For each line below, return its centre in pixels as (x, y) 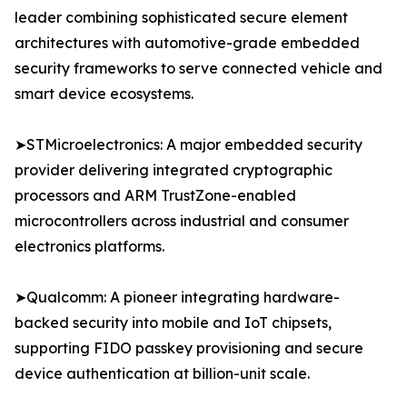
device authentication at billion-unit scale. (162, 374)
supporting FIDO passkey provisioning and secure (189, 348)
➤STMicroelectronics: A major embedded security (189, 145)
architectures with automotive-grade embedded (187, 43)
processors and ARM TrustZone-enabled (155, 196)
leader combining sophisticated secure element (181, 18)
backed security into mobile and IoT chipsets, (173, 323)
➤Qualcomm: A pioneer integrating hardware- (177, 298)
